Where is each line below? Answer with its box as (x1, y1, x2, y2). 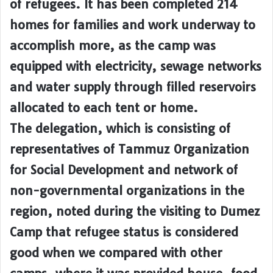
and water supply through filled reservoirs (10, 79, 256, 95)
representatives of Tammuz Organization (10, 141, 249, 157)
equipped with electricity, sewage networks (10, 58, 261, 74)
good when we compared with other (10, 245, 222, 261)
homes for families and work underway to (10, 17, 255, 33)
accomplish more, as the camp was (10, 38, 216, 54)
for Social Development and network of (10, 162, 238, 178)
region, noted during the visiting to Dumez (10, 204, 260, 219)
